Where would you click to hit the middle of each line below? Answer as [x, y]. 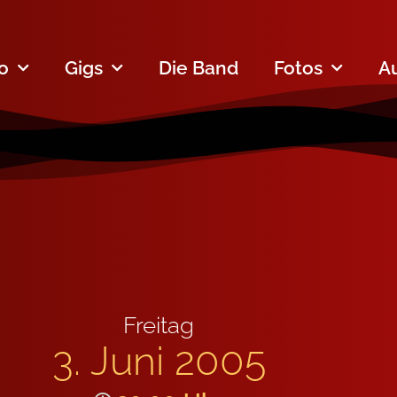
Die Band [198, 67]
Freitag [159, 326]
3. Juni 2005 [159, 361]
